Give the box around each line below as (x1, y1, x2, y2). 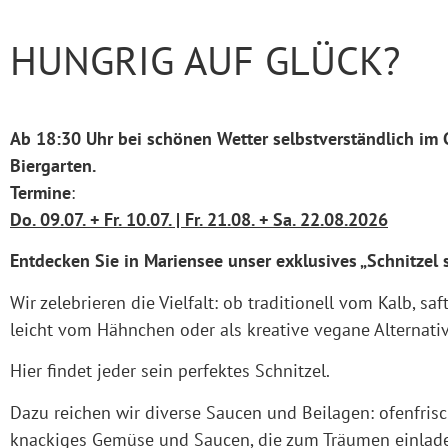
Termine (10, 181, 71, 204)
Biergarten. (10, 154, 96, 177)
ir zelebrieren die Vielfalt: (25, 290, 218, 314)
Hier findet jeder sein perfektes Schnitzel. (10, 359, 330, 383)
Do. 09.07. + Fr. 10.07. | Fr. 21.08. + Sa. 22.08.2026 (10, 208, 388, 231)
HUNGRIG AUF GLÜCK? (10, 34, 400, 86)
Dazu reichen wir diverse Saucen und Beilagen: (10, 400, 379, 424)
